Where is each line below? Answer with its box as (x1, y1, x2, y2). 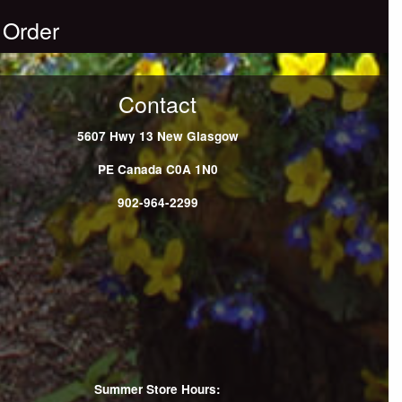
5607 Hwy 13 (76, 127, 153, 144)
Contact (118, 86, 197, 119)
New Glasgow (156, 127, 239, 144)
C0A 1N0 (165, 160, 218, 178)
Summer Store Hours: (94, 380, 222, 398)
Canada (117, 160, 162, 178)
